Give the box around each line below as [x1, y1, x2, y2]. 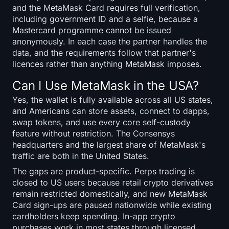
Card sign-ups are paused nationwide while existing [12, 199, 212, 210]
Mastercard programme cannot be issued [12, 25, 171, 35]
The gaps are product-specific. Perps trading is [12, 166, 195, 176]
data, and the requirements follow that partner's [12, 47, 196, 58]
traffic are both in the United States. [12, 150, 149, 161]
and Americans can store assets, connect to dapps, [12, 105, 210, 116]
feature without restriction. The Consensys [12, 128, 175, 139]
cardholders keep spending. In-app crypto [12, 211, 175, 221]
